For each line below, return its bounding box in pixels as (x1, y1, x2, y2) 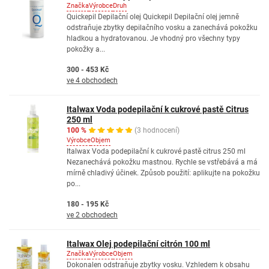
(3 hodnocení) (134, 126, 180, 134)
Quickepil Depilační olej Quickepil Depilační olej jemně (67, 13, 239, 21)
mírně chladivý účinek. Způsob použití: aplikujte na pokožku (67, 169, 260, 177)
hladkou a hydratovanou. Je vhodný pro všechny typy (67, 34, 240, 43)
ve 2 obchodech (67, 211, 118, 219)
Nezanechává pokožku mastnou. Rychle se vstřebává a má (67, 158, 258, 166)
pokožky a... (67, 45, 105, 53)
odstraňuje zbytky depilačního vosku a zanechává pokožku (67, 23, 258, 32)
